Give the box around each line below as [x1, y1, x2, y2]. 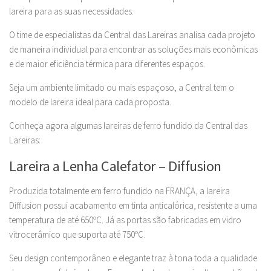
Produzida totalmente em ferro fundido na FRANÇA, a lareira [9, 185, 230, 197]
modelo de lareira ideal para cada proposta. [9, 96, 173, 108]
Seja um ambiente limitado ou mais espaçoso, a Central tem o [9, 82, 234, 93]
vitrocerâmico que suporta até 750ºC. [9, 229, 145, 240]
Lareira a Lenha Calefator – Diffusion [9, 157, 224, 175]
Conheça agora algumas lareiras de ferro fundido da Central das [9, 120, 247, 131]
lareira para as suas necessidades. [9, 5, 134, 17]
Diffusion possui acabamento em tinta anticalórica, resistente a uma [9, 200, 257, 211]
